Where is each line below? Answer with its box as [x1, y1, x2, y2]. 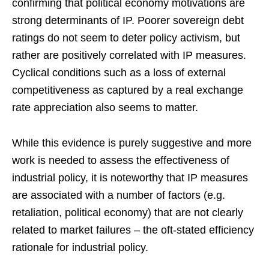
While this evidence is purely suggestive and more [12, 136, 252, 149]
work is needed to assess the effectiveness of [12, 154, 229, 166]
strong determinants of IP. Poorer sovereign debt [12, 14, 244, 26]
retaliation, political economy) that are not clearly [12, 206, 243, 219]
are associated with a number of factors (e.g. [12, 189, 225, 201]
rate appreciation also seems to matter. [12, 101, 198, 113]
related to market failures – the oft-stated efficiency [12, 223, 254, 236]
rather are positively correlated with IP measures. [12, 49, 246, 61]
